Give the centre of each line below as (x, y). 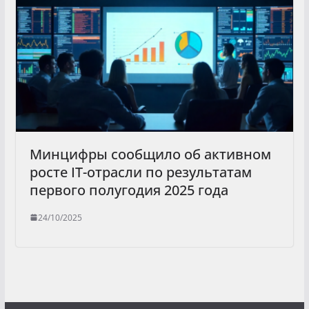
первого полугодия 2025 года (129, 190)
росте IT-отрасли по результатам (140, 172)
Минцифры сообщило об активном (150, 154)
